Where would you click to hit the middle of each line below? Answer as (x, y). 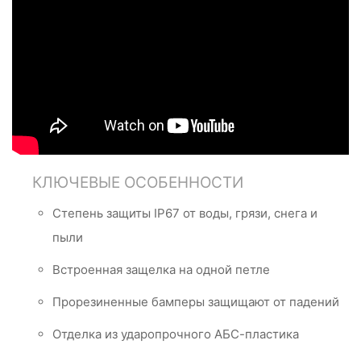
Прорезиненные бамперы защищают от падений (196, 302)
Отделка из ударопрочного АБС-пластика (176, 334)
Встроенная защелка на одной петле (161, 270)
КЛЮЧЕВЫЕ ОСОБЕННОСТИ (138, 183)
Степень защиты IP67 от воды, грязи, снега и (185, 214)
